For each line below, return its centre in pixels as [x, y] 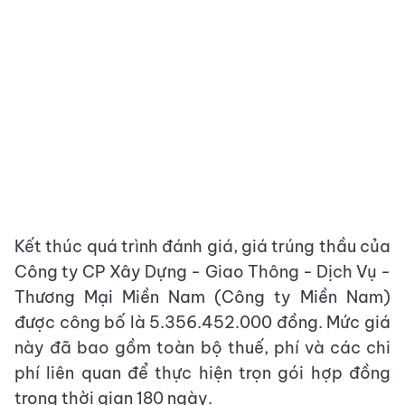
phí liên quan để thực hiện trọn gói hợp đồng [202, 373]
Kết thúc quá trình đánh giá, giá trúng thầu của [202, 247]
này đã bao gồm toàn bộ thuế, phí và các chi [202, 348]
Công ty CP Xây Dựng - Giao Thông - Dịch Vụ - [202, 272]
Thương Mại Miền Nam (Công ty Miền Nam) [202, 297]
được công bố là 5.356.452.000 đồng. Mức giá [202, 323]
